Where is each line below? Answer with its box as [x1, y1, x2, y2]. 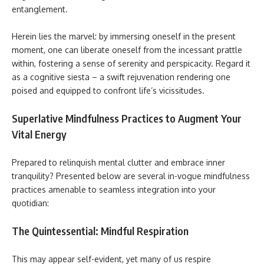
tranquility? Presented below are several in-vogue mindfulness [12, 170, 250, 181]
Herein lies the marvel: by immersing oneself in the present [12, 31, 236, 41]
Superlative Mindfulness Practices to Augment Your [12, 111, 242, 125]
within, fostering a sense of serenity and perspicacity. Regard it [12, 58, 250, 68]
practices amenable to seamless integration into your [12, 184, 216, 194]
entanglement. [12, 4, 68, 14]
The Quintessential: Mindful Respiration [12, 224, 189, 237]
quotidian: [12, 197, 49, 208]
